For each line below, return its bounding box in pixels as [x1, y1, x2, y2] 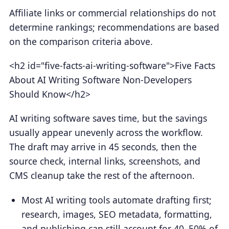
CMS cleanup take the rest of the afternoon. [9, 169, 195, 182]
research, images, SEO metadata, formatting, [21, 208, 213, 220]
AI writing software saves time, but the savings [9, 112, 207, 125]
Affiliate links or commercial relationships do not [9, 6, 216, 19]
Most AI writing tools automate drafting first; [21, 193, 212, 206]
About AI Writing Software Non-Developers [9, 73, 192, 86]
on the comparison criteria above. [9, 35, 153, 48]
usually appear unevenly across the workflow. [9, 126, 203, 139]
